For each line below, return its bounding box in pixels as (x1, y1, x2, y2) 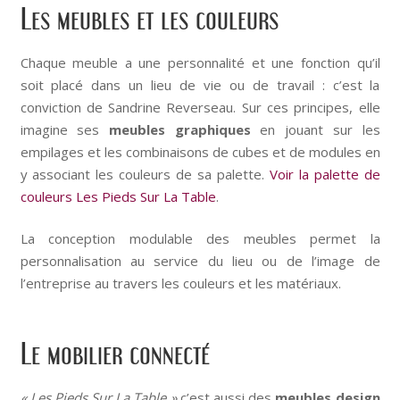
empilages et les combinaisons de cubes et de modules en (20, 142, 380, 161)
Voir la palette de (269, 164, 380, 183)
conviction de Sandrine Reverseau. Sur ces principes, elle (20, 97, 380, 116)
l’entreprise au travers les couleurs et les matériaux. (20, 274, 341, 293)
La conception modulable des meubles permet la (20, 229, 380, 248)
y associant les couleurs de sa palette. (20, 164, 270, 183)
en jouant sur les (250, 120, 380, 138)
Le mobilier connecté (20, 337, 210, 371)
